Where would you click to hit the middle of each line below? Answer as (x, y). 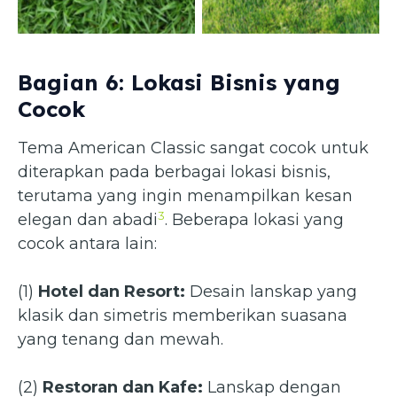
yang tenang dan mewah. (121, 340)
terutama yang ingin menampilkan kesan (185, 196)
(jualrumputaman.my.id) (106, 15)
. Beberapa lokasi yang (254, 220)
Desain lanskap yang (271, 292)
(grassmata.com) (291, 15)
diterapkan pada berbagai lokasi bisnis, (174, 172)
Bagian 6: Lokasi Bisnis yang (179, 83)
